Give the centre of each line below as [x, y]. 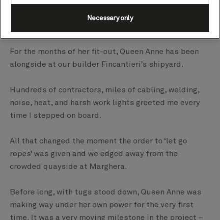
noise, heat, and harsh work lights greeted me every [105, 103]
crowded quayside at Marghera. [69, 167]
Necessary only [110, 18]
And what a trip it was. [53, 26]
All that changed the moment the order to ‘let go [98, 141]
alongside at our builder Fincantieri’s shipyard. [97, 65]
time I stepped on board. [56, 116]
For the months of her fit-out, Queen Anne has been [104, 52]
